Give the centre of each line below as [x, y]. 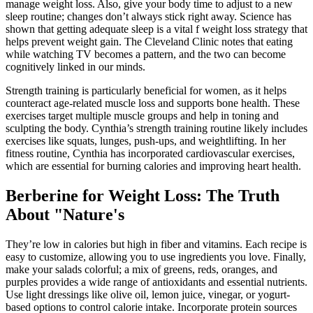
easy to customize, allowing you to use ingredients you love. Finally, [156, 256]
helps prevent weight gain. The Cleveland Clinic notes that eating [149, 41]
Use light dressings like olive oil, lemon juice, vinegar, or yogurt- [148, 294]
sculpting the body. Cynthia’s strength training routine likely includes [156, 128]
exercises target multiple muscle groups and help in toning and [142, 115]
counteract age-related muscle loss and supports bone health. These [153, 103]
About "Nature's [65, 214]
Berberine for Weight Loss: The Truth [143, 195]
